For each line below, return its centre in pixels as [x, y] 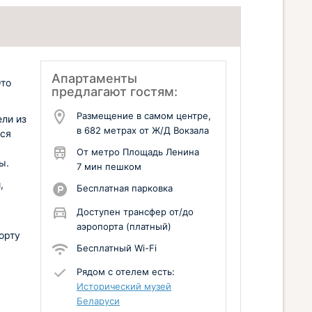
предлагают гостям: [115, 92]
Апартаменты [94, 78]
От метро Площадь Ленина [138, 152]
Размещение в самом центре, [144, 116]
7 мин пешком [109, 166]
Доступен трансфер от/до [135, 212]
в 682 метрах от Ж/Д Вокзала [143, 130]
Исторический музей [124, 286]
